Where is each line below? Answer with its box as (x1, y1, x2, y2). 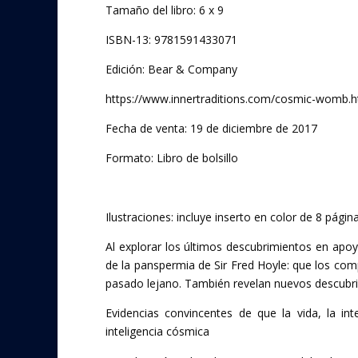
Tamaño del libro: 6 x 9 (105, 2, 224, 18)
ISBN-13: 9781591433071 (105, 31, 237, 47)
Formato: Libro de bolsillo (105, 149, 238, 165)
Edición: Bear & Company (105, 61, 237, 77)
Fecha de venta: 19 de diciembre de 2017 (105, 120, 317, 136)
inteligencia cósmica (105, 323, 209, 339)
